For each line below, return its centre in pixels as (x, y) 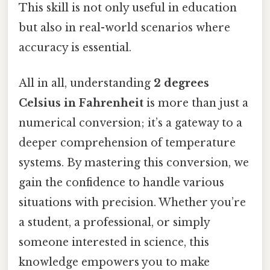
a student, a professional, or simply (114, 223)
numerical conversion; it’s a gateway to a (130, 123)
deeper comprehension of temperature (127, 143)
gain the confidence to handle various (121, 183)
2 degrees (181, 83)
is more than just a (196, 103)
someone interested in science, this (114, 243)
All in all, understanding (86, 83)
